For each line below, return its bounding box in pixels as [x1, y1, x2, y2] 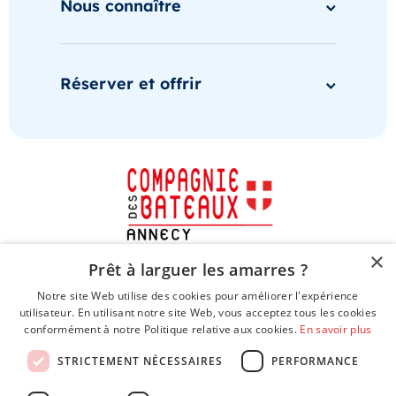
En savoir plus [300, 322, 372, 337]
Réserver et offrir [60, 72, 202, 95]
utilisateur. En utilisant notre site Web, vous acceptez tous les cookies [19, 305, 377, 320]
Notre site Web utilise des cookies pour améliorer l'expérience [37, 288, 359, 303]
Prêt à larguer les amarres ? [88, 259, 308, 280]
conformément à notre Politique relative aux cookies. [24, 322, 301, 337]
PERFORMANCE [271, 353, 359, 369]
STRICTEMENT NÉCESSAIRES [57, 353, 223, 369]
